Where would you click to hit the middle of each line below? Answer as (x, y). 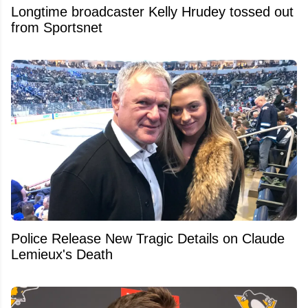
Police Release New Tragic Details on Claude (148, 238)
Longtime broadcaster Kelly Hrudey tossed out (152, 11)
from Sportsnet (57, 27)
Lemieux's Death (62, 254)
